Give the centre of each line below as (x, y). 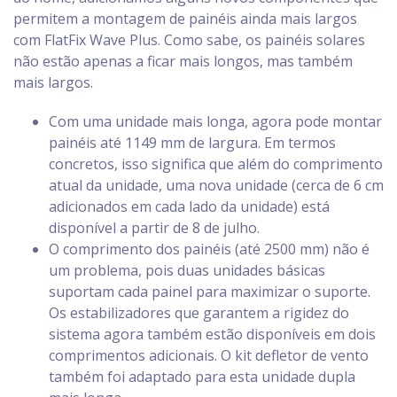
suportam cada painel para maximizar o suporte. (210, 292)
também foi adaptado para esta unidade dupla (202, 377)
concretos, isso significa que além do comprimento (216, 164)
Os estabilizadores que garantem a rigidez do (199, 313)
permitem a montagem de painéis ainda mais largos (185, 19)
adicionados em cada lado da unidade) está (189, 206)
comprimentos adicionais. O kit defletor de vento (209, 355)
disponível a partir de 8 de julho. (154, 228)
